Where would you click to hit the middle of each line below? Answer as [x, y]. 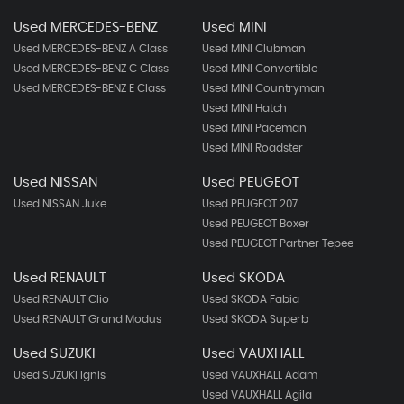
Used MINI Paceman [254, 128]
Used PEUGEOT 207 [249, 204]
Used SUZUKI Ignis [60, 375]
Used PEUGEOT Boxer [255, 224]
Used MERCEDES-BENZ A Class [91, 49]
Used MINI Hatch [244, 108]
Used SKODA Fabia [250, 299]
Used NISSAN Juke [60, 204]
